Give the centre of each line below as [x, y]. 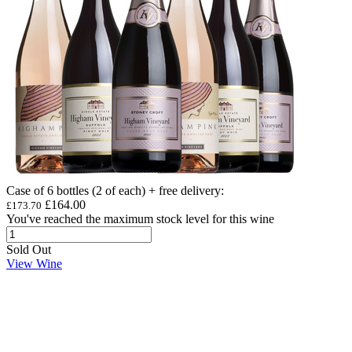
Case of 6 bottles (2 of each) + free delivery [114, 190]
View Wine [34, 263]
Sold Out [29, 249]
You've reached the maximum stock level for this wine [140, 218]
